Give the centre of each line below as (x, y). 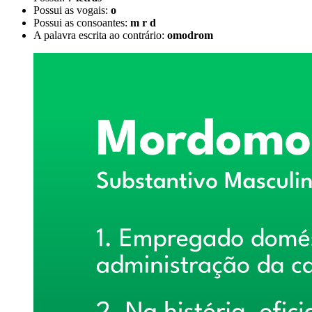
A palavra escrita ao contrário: (100, 35)
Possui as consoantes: (82, 22)
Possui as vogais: (72, 10)
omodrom (190, 35)
